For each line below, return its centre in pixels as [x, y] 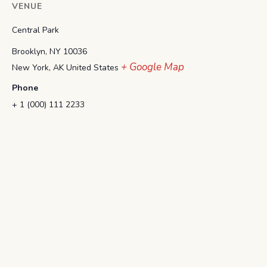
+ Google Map [153, 67]
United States [92, 68]
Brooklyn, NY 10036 [49, 52]
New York [30, 68]
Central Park [35, 30]
